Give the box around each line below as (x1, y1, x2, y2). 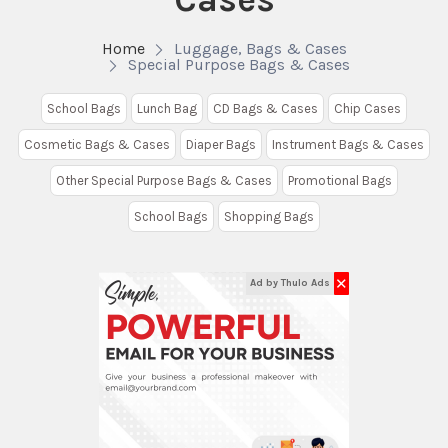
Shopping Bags (224, 209, 314, 224)
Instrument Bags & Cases (272, 137, 424, 152)
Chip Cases (334, 101, 401, 116)
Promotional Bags (288, 173, 392, 188)
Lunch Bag (137, 101, 197, 116)
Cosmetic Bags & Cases (24, 137, 170, 152)
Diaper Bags (186, 137, 256, 152)
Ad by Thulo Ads (250, 277, 330, 289)
